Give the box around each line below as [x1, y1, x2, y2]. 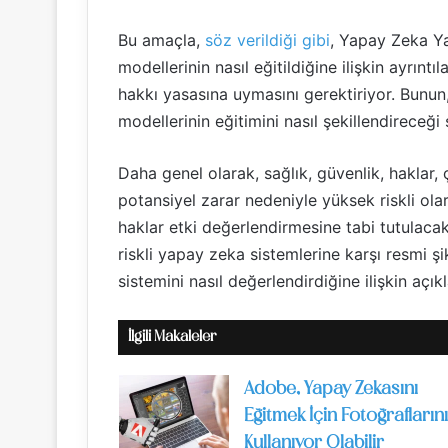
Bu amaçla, [118, 30, 205, 50]
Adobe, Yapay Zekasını [243, 381, 418, 398]
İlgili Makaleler [128, 330, 217, 344]
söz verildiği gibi [205, 30, 330, 50]
